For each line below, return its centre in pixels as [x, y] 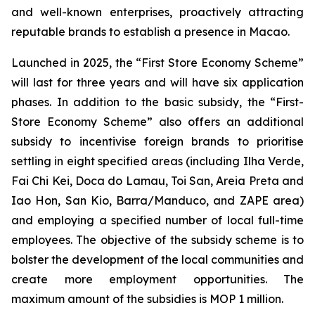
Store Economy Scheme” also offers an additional [157, 122]
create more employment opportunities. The [157, 279]
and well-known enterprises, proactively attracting [157, 12]
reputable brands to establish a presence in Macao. [150, 32]
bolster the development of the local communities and [157, 259]
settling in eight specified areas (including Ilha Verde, [157, 161]
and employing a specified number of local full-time [157, 220]
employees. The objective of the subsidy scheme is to [157, 240]
